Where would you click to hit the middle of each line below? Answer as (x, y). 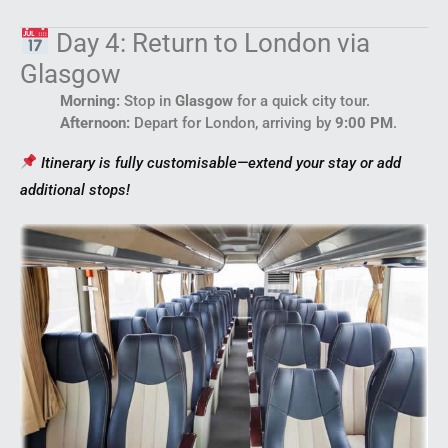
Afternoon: (95, 122)
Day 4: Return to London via (209, 42)
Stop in (147, 100)
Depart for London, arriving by (232, 122)
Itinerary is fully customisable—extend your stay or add (221, 162)
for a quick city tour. (301, 100)
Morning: (90, 100)
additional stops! (75, 189)
